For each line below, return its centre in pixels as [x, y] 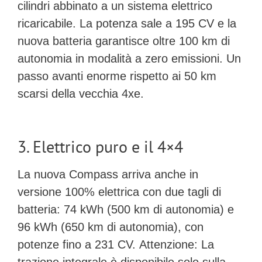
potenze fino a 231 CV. [78, 244]
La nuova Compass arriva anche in [108, 174]
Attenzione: [168, 244]
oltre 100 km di [191, 41]
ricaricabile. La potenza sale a [96, 24]
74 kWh [84, 209]
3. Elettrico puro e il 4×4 [100, 146]
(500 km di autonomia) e [169, 209]
